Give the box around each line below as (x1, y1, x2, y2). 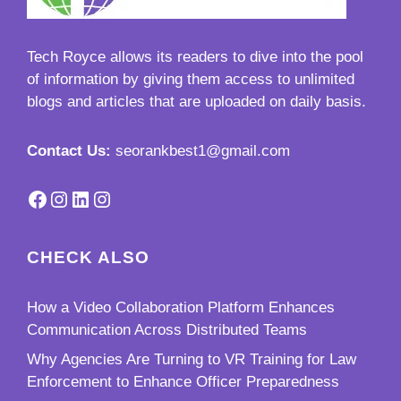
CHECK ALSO (27, 247, 149, 267)
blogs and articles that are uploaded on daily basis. (27, 92, 366, 110)
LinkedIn (69, 185, 149, 210)
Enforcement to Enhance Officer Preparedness (27, 373, 339, 391)
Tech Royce (27, 47, 106, 65)
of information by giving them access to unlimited (27, 70, 354, 88)
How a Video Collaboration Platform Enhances (27, 298, 335, 316)
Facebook (26, 185, 119, 210)
